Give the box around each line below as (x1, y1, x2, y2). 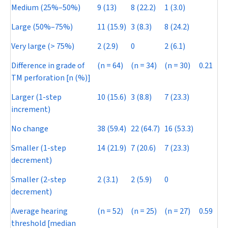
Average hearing (11, 206, 68, 217)
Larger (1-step (11, 92, 62, 103)
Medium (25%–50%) (11, 2, 80, 14)
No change (11, 123, 48, 135)
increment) (11, 104, 50, 116)
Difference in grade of (11, 60, 84, 72)
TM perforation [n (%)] (11, 72, 91, 84)
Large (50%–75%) (11, 21, 73, 33)
